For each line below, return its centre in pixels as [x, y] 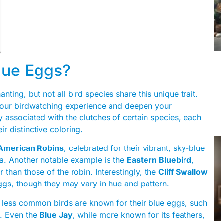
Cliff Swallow [183, 172]
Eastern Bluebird [159, 160]
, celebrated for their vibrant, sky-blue [134, 148]
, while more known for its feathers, [139, 214]
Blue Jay [56, 214]
